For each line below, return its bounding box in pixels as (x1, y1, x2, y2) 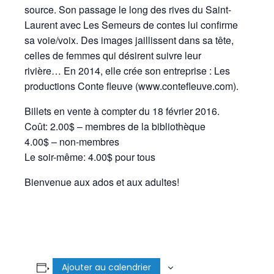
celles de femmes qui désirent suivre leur (24, 48, 201, 62)
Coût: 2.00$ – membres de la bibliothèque (24, 119, 206, 133)
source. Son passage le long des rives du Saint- (24, 2, 231, 17)
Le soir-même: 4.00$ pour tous (24, 150, 155, 164)
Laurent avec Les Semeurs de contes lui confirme (24, 18, 238, 32)
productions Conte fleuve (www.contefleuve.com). (24, 79, 239, 93)
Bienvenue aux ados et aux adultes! (24, 175, 179, 189)
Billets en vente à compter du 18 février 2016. (24, 104, 220, 118)
